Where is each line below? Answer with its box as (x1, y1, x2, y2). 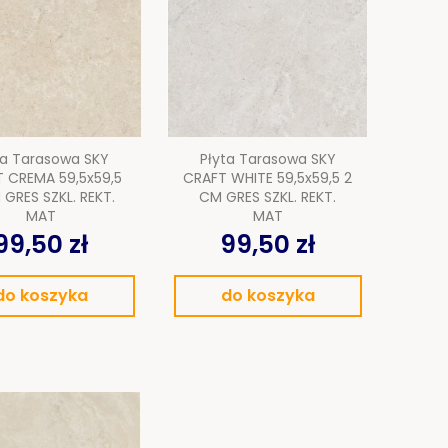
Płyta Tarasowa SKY (199, 149, 336, 170)
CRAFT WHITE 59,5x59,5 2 (183, 168, 353, 189)
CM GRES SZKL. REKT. (199, 187, 337, 208)
